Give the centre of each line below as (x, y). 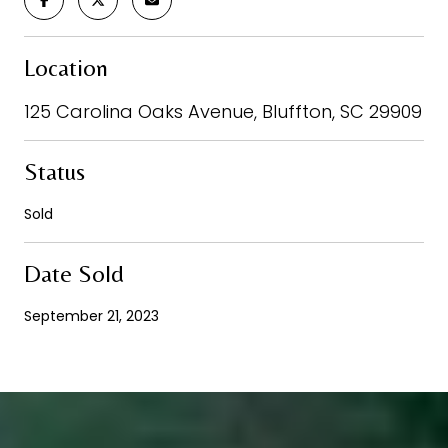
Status (54, 171)
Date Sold (74, 273)
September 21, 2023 (91, 315)
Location (66, 67)
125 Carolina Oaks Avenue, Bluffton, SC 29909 (223, 111)
